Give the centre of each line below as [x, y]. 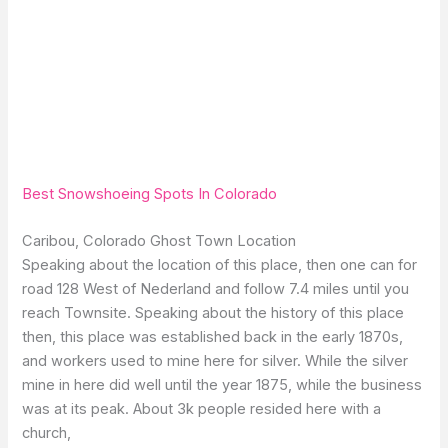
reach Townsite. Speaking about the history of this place [213, 313]
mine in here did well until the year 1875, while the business [222, 385]
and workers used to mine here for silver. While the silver [215, 361]
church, [47, 433]
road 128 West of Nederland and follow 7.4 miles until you [216, 289]
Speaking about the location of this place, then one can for [220, 265]
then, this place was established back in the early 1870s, [213, 337]
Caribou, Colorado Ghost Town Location [159, 241]
